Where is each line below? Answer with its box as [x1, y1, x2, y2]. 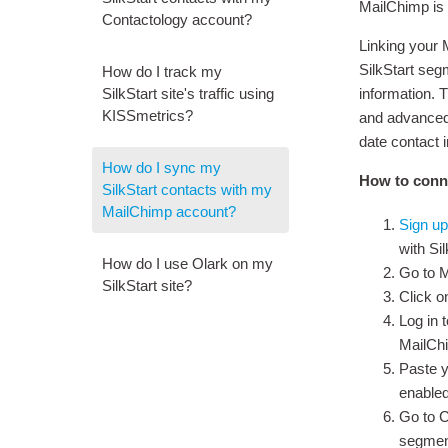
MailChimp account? [102, 203, 236, 220]
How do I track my [102, 63, 222, 80]
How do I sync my [102, 159, 221, 176]
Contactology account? [102, 11, 252, 28]
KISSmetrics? [102, 107, 193, 124]
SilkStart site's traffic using [102, 85, 274, 102]
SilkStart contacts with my [102, 181, 272, 198]
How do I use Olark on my [102, 255, 273, 272]
